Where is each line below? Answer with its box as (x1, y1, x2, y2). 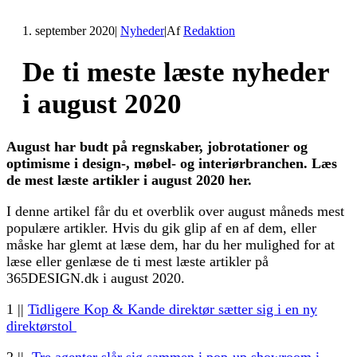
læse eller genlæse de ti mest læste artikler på (6, 253, 269, 270)
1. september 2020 (22, 23, 115, 37)
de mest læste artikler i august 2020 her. (6, 172, 252, 189)
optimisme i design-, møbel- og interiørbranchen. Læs (6, 155, 337, 172)
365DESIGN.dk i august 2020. (6, 270, 185, 287)
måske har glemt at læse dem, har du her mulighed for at (6, 237, 335, 253)
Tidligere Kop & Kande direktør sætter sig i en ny (28, 301, 317, 318)
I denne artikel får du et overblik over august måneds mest (6, 203, 344, 220)
